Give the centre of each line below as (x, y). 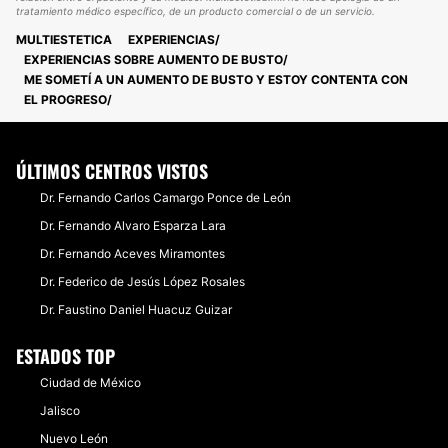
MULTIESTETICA (64, 39)
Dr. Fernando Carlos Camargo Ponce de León (165, 197)
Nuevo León (74, 438)
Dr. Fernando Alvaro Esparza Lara (133, 225)
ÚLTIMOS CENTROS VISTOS (112, 171)
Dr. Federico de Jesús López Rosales (142, 281)
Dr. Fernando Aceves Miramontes (132, 253)
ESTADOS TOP (65, 356)
